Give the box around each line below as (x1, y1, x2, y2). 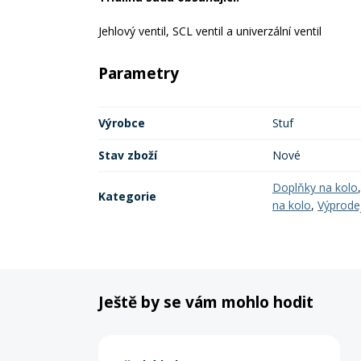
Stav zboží (98, 147, 157, 163)
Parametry (98, 63, 179, 84)
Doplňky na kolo (272, 180, 358, 195)
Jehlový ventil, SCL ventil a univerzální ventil (98, 23, 322, 39)
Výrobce (98, 115, 145, 131)
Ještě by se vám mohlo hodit (98, 292, 313, 313)
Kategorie (98, 189, 156, 204)
